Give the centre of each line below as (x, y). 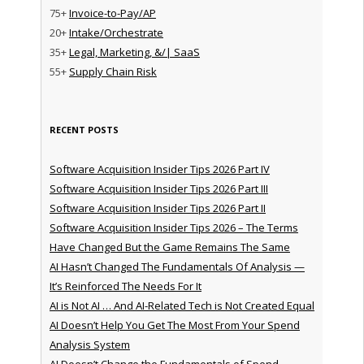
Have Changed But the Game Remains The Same (169, 247)
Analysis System (89, 344)
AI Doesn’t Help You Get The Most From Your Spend (174, 325)
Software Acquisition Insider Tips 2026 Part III (158, 188)
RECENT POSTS (84, 129)
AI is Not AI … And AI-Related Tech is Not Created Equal (182, 305)
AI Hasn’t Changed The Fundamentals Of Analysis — (177, 266)
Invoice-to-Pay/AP (112, 13)
